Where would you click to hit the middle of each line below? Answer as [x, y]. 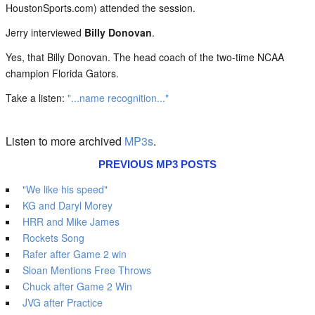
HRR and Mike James [71, 221]
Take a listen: [37, 98]
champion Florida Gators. [62, 73]
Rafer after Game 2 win [74, 254]
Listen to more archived [65, 141]
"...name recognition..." [118, 98]
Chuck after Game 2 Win [77, 286]
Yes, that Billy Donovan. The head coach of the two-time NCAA [145, 57]
